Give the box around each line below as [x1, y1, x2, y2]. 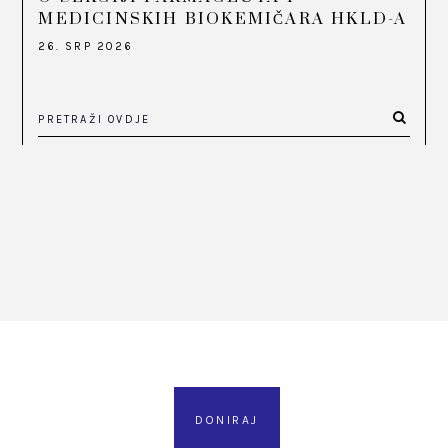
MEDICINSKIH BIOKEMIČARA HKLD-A [38, 9, 408, 30]
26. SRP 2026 [38, 40, 133, 54]
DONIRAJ [194, 413, 259, 428]
